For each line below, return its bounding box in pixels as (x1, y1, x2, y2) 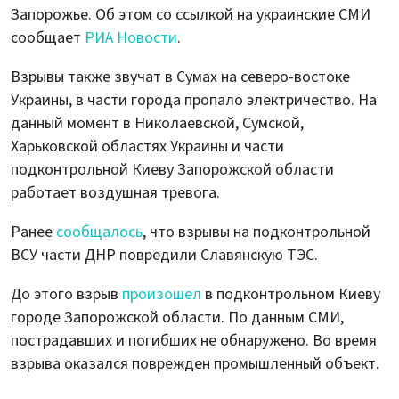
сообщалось (56, 220, 142, 243)
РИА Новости (85, 26, 177, 49)
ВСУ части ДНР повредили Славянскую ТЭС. (11, 243, 318, 266)
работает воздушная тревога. (11, 181, 220, 204)
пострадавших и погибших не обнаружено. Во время (11, 329, 377, 352)
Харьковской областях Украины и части (11, 134, 284, 158)
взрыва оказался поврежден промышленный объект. (11, 352, 379, 375)
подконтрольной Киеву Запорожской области (11, 158, 334, 181)
